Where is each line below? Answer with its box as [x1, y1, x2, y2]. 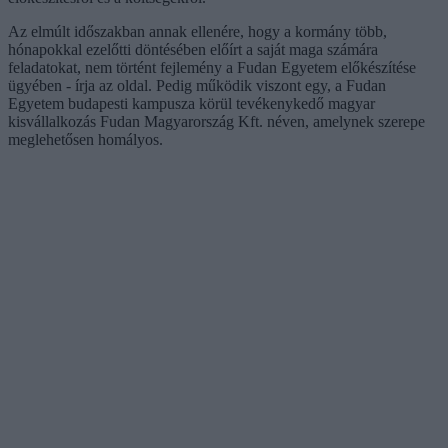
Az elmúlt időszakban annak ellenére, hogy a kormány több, [8, 22, 387, 40]
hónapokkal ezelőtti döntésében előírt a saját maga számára [8, 40, 378, 58]
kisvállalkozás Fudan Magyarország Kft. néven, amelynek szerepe [8, 112, 425, 130]
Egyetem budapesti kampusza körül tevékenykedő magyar [8, 94, 375, 112]
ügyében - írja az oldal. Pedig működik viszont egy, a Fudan [8, 76, 386, 94]
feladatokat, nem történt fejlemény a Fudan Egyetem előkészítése [8, 58, 416, 76]
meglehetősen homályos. [8, 130, 163, 148]
